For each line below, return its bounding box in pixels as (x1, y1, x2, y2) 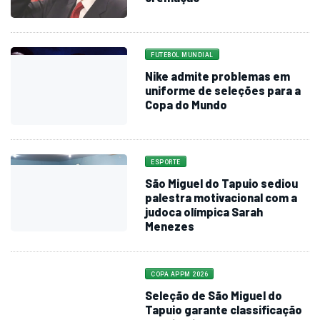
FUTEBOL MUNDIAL (151, 51, 214, 59)
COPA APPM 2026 (151, 270, 209, 278)
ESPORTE (151, 158, 181, 166)
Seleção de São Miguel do (145, 288, 283, 302)
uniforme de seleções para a (145, 83, 301, 97)
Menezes (145, 219, 195, 233)
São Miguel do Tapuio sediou (145, 176, 299, 190)
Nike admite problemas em (145, 69, 291, 83)
